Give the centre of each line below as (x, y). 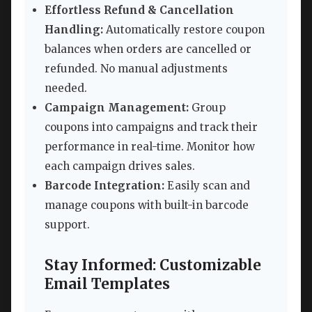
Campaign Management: (117, 107)
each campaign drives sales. (120, 166)
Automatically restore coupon (184, 29)
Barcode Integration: (104, 185)
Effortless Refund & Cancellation (139, 10)
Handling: (74, 29)
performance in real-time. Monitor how (150, 146)
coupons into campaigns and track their (151, 127)
